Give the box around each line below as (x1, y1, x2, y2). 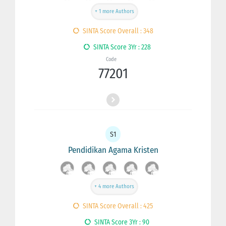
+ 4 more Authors (94, 183, 134, 190)
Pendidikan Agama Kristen (68, 144, 158, 155)
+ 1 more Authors (94, 8, 134, 15)
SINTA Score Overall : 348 (81, 26, 153, 35)
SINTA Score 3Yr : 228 (91, 42, 151, 51)
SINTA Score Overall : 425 (81, 201, 153, 210)
